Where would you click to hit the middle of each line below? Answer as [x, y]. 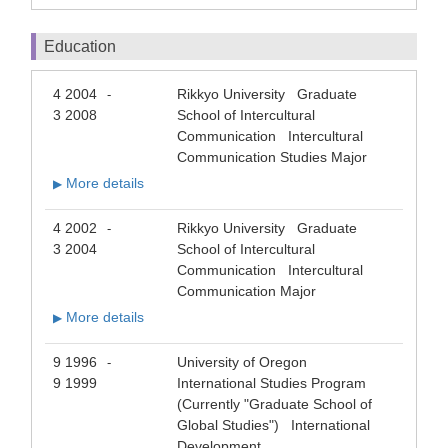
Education [80, 47]
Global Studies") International [273, 425]
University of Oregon [246, 362]
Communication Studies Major [272, 157]
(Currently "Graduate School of [274, 404]
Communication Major [246, 291]
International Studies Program [271, 383]
